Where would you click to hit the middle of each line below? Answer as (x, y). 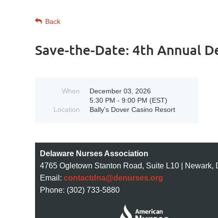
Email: (52, 178)
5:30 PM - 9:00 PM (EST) (128, 100)
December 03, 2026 (120, 91)
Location (67, 109)
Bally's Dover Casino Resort (132, 109)
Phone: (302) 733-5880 (80, 190)
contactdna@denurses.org (113, 178)
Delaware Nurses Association (94, 154)
